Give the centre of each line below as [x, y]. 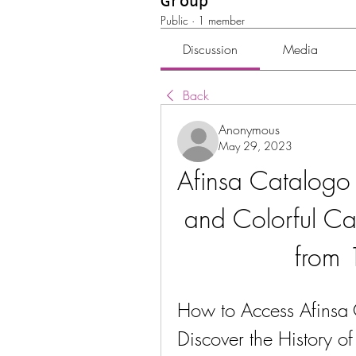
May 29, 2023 [255, 146]
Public [174, 20]
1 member [221, 20]
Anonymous [249, 130]
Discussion [211, 49]
